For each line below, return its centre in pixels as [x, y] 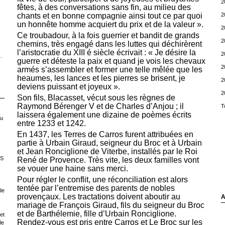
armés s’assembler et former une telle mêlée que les [109, 70]
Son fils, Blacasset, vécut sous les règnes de [96, 98]
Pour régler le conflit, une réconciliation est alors [102, 180]
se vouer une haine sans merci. [72, 169]
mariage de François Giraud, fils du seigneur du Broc [110, 205]
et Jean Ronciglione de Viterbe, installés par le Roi [107, 152]
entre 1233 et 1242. [51, 124]
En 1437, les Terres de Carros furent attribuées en [105, 135]
